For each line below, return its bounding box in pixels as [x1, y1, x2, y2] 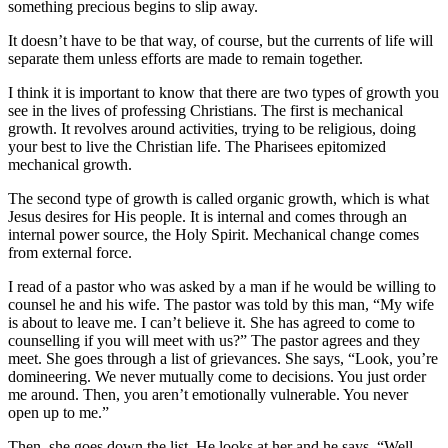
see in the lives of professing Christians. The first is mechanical [8, 102, 403, 120]
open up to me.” [8, 404, 109, 422]
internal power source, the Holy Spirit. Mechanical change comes [8, 226, 419, 244]
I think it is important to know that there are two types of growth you [8, 84, 439, 102]
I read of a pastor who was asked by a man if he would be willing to [8, 278, 436, 296]
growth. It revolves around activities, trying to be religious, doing [8, 120, 416, 138]
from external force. [8, 244, 132, 262]
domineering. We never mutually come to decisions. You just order [8, 368, 426, 386]
